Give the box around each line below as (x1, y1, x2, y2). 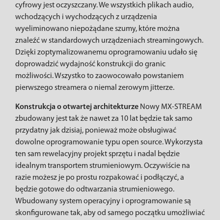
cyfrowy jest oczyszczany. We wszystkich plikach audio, (15, 1, 193, 9)
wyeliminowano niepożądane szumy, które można (15, 25, 180, 33)
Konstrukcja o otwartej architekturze (15, 103, 140, 111)
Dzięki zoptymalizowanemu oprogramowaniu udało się (15, 49, 197, 56)
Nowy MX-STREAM (140, 103, 202, 111)
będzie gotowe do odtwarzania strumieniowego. (15, 186, 174, 193)
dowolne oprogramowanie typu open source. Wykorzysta (15, 138, 203, 146)
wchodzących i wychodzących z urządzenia (15, 13, 157, 21)
